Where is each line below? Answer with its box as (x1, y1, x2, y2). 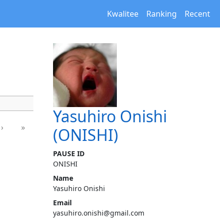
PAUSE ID (53, 149, 84, 158)
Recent (185, 8, 210, 19)
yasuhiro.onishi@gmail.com (53, 208, 144, 218)
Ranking (146, 8, 177, 19)
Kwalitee (107, 8, 138, 19)
